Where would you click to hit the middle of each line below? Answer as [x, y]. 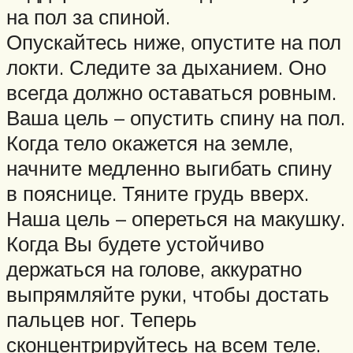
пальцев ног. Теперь [102, 320]
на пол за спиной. [88, 17]
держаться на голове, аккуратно [154, 269]
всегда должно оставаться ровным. [171, 93]
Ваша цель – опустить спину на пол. [176, 118]
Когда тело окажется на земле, [150, 143]
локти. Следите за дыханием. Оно [166, 67]
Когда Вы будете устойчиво [135, 244]
